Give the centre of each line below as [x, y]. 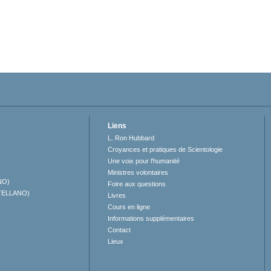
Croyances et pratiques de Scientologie [165, 150]
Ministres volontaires [138, 173]
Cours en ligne [129, 207]
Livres [117, 196]
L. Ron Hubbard [131, 138]
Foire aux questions [137, 184]
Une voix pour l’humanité [144, 161]
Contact [119, 230]
